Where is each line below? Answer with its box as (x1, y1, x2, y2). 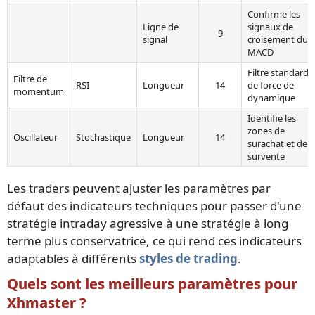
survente (247, 149, 285, 162)
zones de (247, 124, 285, 137)
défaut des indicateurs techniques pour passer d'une (7, 197, 302, 214)
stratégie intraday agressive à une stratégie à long (7, 214, 288, 231)
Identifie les (247, 111, 296, 124)
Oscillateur (13, 130, 58, 143)
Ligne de (143, 20, 179, 33)
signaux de (247, 20, 293, 33)
